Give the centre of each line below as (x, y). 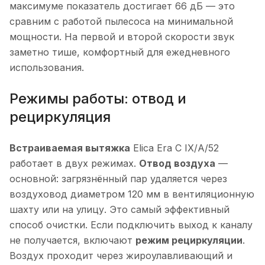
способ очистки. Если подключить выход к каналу (131, 225)
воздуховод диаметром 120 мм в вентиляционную (132, 194)
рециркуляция (60, 117)
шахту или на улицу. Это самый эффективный (119, 210)
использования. (47, 68)
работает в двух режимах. (74, 164)
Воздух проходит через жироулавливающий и (121, 256)
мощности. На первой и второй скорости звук (122, 37)
